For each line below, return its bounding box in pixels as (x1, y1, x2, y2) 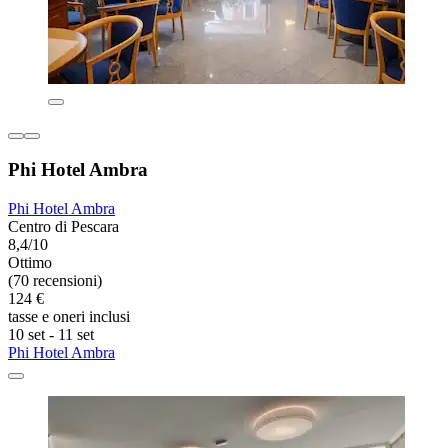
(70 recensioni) (8, 271, 102, 289)
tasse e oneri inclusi (8, 307, 130, 325)
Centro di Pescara (8, 217, 119, 235)
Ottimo (8, 253, 52, 271)
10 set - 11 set (8, 325, 94, 343)
